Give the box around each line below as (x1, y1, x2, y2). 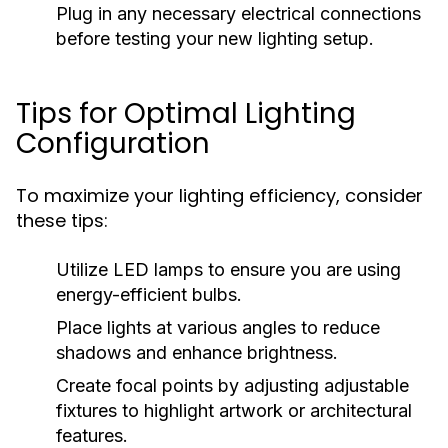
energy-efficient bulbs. (56, 284, 242, 305)
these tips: (16, 208, 108, 233)
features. (56, 425, 128, 446)
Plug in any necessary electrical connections (56, 3, 421, 24)
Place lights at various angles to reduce (56, 317, 380, 338)
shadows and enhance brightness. (56, 342, 338, 363)
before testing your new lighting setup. (56, 28, 374, 49)
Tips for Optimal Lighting (16, 94, 356, 133)
